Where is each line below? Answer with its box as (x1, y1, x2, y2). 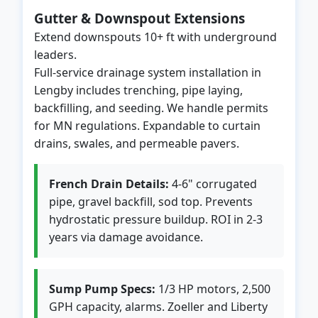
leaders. (34, 47, 77, 62)
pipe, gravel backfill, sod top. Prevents (49, 194, 253, 209)
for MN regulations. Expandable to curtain (34, 118, 261, 133)
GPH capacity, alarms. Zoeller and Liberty (49, 299, 268, 314)
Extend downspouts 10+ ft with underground (34, 29, 277, 45)
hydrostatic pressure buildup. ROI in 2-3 (49, 212, 263, 227)
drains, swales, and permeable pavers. (34, 136, 239, 151)
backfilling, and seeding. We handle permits (34, 100, 268, 116)
